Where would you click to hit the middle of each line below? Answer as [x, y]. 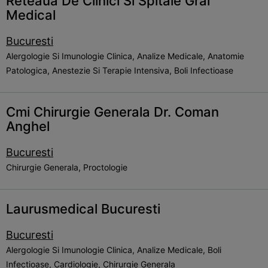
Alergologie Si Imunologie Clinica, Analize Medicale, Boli [114, 250]
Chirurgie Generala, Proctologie [67, 167]
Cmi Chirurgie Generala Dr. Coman [112, 112]
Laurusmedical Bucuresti [83, 209]
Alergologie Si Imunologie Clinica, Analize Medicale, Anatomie [125, 56]
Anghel [28, 126]
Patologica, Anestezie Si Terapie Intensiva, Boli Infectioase [120, 70]
